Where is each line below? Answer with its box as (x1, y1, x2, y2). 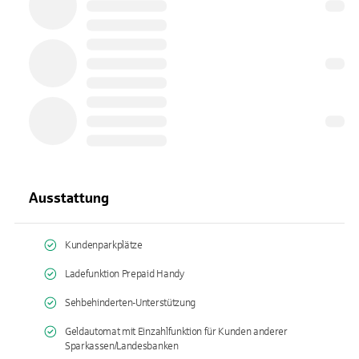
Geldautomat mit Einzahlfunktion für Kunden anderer (65, 326, 288, 337)
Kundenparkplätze (65, 240, 143, 251)
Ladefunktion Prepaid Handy (65, 268, 184, 280)
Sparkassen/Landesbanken (65, 341, 179, 352)
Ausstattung (29, 190, 109, 206)
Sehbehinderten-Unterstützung (65, 297, 196, 309)
